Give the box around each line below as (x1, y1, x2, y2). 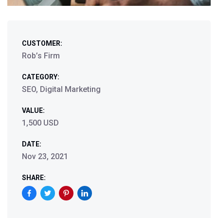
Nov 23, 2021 (22, 152, 68, 161)
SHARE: (22, 174, 46, 182)
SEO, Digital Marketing (22, 85, 101, 94)
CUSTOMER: (22, 39, 62, 47)
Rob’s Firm (22, 51, 60, 60)
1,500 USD (22, 118, 59, 127)
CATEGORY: (22, 73, 59, 81)
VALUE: (22, 107, 45, 114)
